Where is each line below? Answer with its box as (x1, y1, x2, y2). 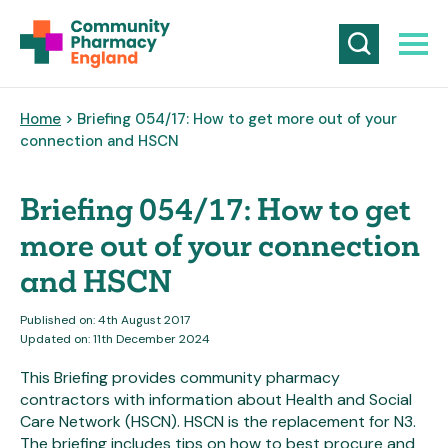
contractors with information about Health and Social (20, 389, 412, 410)
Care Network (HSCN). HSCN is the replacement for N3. (20, 411, 416, 432)
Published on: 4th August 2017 (20, 312, 190, 328)
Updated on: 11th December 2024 (20, 331, 210, 347)
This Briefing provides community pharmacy (20, 367, 340, 388)
